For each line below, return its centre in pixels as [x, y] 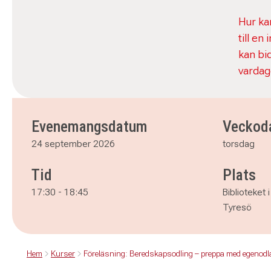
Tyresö [237, 207]
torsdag [239, 144]
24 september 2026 [73, 144]
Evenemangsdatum [90, 126]
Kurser [63, 253]
